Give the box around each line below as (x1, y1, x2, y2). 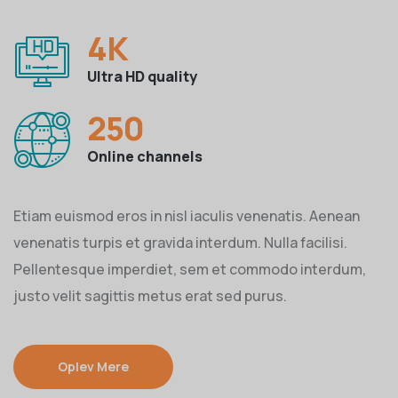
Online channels (87, 146, 203, 166)
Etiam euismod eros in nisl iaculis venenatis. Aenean (13, 206, 360, 226)
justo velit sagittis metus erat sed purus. (13, 286, 287, 306)
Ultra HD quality (87, 66, 197, 86)
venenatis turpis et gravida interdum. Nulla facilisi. (13, 233, 347, 252)
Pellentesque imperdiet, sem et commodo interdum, (13, 259, 366, 279)
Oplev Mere (58, 358, 129, 375)
